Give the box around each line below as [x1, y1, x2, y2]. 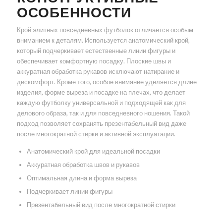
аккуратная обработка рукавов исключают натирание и [16, 67, 179, 76]
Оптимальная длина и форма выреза [26, 174, 137, 182]
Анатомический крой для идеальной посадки [26, 147, 160, 156]
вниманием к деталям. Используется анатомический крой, [16, 36, 190, 45]
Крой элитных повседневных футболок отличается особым [16, 26, 193, 34]
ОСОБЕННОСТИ [16, 3, 131, 21]
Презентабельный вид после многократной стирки [26, 201, 175, 209]
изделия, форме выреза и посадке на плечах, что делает [16, 88, 185, 97]
